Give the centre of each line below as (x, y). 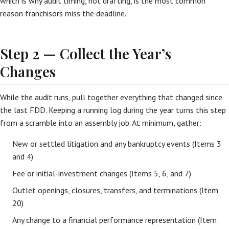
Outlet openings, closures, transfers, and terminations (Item (115, 190)
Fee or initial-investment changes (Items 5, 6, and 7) (102, 173)
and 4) (23, 156)
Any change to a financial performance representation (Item (114, 220)
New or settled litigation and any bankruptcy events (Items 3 (117, 144)
